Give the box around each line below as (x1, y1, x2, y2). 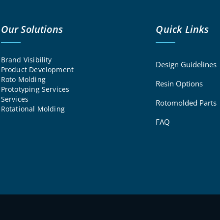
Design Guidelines (156, 59, 217, 70)
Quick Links (156, 23, 209, 36)
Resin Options (156, 79, 203, 89)
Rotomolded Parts (156, 98, 217, 108)
